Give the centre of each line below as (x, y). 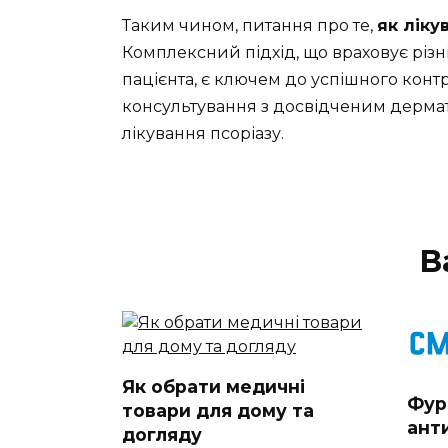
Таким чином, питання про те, (249, 25)
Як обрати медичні (213, 386)
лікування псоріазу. (203, 133)
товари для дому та (218, 410)
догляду (162, 434)
